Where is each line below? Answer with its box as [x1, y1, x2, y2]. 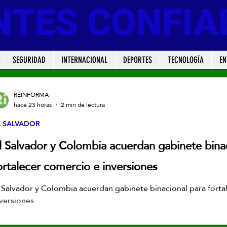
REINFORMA [14, 89, 49, 100]
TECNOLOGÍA [167, 55, 204, 65]
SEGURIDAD [12, 55, 46, 65]
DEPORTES [123, 55, 152, 65]
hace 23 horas [14, 99, 52, 110]
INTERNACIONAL [61, 55, 107, 65]
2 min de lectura [61, 99, 105, 110]
